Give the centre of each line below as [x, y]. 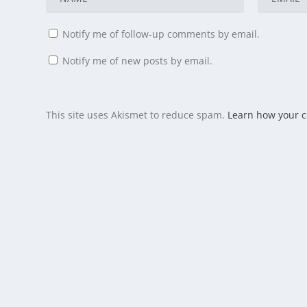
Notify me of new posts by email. [138, 61]
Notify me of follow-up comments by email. [161, 34]
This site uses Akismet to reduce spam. [137, 115]
